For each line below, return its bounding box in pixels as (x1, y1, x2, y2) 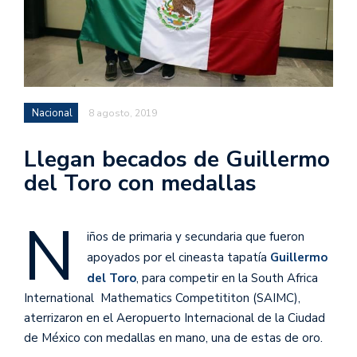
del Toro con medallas (24, 167, 257, 198)
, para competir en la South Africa (136, 269, 321, 286)
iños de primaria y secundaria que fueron (87, 228, 304, 245)
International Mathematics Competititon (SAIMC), (24, 289, 300, 306)
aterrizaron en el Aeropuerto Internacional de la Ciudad (24, 309, 325, 326)
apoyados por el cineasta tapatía (87, 249, 270, 265)
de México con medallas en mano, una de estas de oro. (24, 329, 323, 346)
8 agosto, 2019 (88, 106, 157, 120)
